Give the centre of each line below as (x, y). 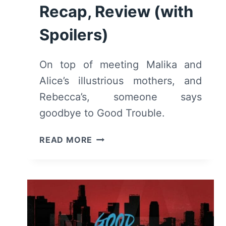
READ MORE (66, 139)
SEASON (110, 162)
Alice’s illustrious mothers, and (121, 80)
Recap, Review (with (116, 11)
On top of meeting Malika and (121, 64)
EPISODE (111, 187)
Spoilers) (74, 34)
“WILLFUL (113, 212)
